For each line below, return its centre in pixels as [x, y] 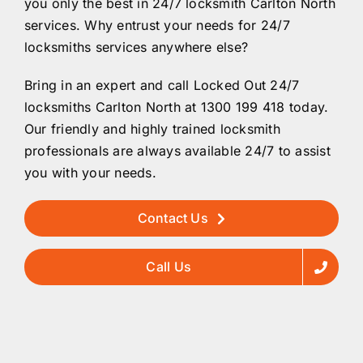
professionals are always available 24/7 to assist [177, 151]
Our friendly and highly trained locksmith [152, 129]
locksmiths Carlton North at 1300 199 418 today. [177, 107]
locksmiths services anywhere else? [137, 47]
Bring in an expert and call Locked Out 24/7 [162, 85]
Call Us [169, 267]
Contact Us [173, 218]
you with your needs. [90, 173]
